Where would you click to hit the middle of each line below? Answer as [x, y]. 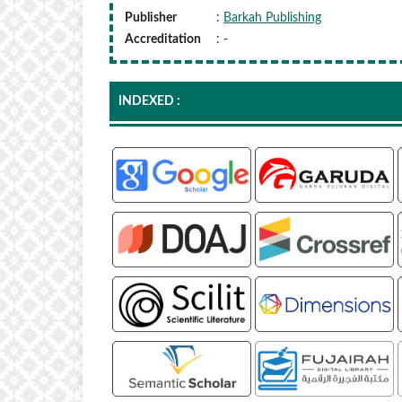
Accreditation [163, 39]
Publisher [151, 17]
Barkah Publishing [272, 17]
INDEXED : [149, 101]
